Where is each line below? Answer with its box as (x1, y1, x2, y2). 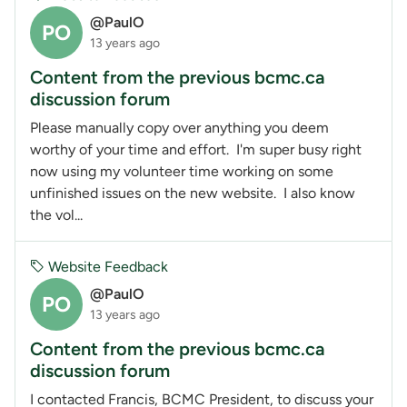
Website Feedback (45, 257, 168, 275)
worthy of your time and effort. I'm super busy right (30, 140, 362, 158)
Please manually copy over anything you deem (30, 118, 329, 136)
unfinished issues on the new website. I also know (30, 184, 355, 202)
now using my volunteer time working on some (30, 162, 333, 180)
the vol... (30, 205, 83, 223)
